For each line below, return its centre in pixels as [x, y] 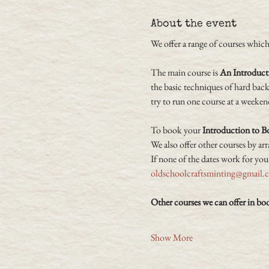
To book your [176, 130]
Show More [171, 237]
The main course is [185, 72]
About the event [193, 24]
